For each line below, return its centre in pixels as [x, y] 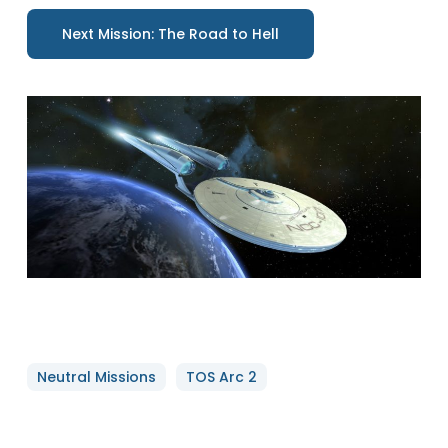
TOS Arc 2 [221, 377]
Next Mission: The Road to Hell [171, 34]
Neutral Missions [96, 377]
